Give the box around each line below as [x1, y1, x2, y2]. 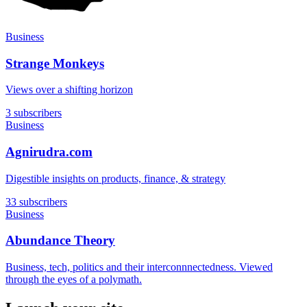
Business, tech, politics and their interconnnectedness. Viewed [5, 261, 273, 273]
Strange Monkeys [5, 56, 104, 71]
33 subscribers [5, 195, 67, 208]
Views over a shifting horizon [5, 84, 133, 96]
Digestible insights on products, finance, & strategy [5, 172, 225, 184]
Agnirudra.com [5, 145, 93, 160]
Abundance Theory [5, 233, 115, 248]
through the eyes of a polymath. [5, 273, 142, 286]
